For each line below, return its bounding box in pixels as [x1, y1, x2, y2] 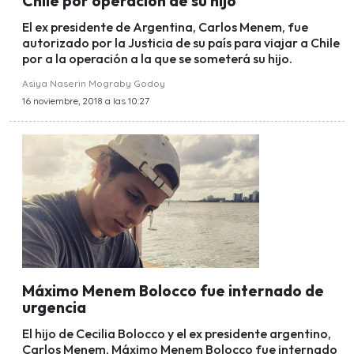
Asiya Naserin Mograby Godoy [22, 77, 165, 90]
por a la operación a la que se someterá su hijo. [22, 51, 292, 67]
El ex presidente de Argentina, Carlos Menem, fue [22, 19, 308, 36]
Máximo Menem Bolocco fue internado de [22, 281, 324, 301]
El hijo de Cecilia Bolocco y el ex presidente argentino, [22, 326, 331, 342]
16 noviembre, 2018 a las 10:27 [22, 95, 149, 107]
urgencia [22, 298, 86, 318]
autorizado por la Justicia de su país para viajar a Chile [22, 35, 340, 51]
